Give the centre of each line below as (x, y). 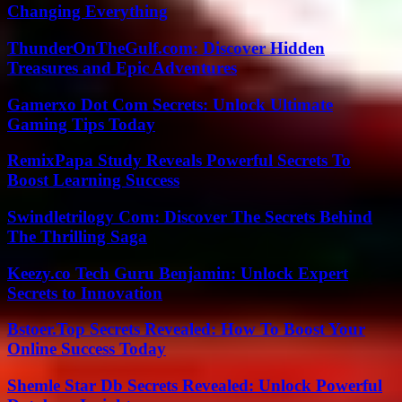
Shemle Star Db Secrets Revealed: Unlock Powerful (195, 386)
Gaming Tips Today (81, 124)
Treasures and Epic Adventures (122, 67)
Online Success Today (87, 349)
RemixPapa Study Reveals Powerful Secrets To (179, 161)
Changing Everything (87, 12)
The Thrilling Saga (77, 236)
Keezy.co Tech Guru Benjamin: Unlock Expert (178, 273)
